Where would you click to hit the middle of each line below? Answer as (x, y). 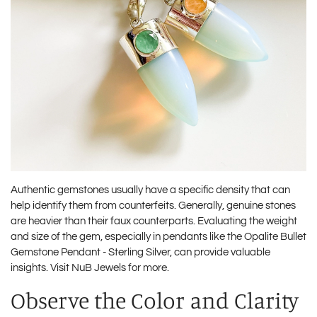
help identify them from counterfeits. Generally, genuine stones (153, 205)
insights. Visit (41, 267)
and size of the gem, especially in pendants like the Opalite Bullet (158, 236)
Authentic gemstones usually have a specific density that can (150, 190)
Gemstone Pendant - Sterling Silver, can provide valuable (140, 252)
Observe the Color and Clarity (155, 300)
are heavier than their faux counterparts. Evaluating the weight (154, 221)
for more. (148, 267)
